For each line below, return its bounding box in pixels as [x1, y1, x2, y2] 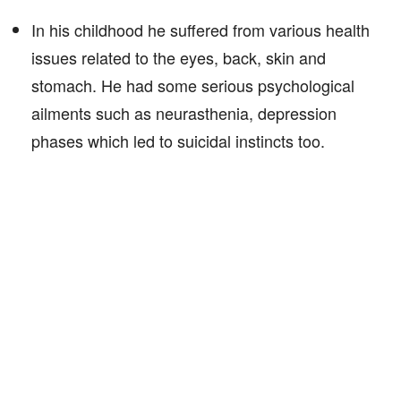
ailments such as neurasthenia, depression [31, 101, 337, 124]
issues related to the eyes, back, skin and [31, 46, 326, 69]
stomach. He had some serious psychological [31, 73, 354, 97]
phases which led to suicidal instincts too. [31, 129, 325, 152]
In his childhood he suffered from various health [31, 18, 370, 41]
